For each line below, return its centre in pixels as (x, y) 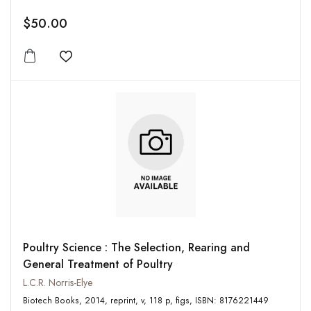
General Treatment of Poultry (98, 264)
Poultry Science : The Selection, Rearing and (136, 248)
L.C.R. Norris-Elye (58, 283)
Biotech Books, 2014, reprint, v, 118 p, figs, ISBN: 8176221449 (232, 301)
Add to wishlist (103, 65)
